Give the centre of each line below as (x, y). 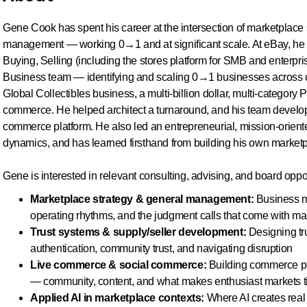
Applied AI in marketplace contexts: (117, 298)
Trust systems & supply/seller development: (138, 232)
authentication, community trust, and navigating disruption (161, 248)
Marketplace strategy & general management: (142, 199)
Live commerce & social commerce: (119, 265)
